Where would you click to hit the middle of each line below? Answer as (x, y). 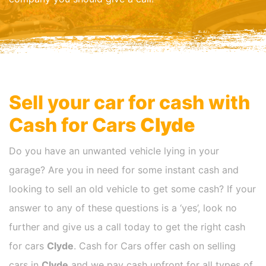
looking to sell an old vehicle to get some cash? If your (132, 189)
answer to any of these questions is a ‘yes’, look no (123, 208)
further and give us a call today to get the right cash (127, 227)
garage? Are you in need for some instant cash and (124, 170)
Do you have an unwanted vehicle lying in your (114, 151)
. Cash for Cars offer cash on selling (155, 246)
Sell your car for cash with (129, 103)
